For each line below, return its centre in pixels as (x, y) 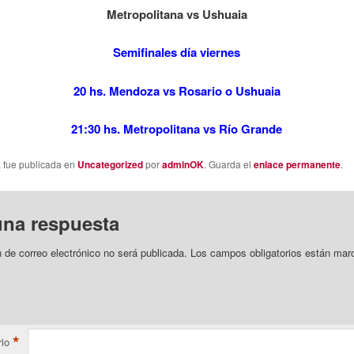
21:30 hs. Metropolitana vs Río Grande (177, 129)
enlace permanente (297, 165)
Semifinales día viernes (177, 53)
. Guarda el (228, 164)
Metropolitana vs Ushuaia (177, 14)
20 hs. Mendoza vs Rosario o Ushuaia (177, 90)
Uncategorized (110, 165)
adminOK (183, 165)
